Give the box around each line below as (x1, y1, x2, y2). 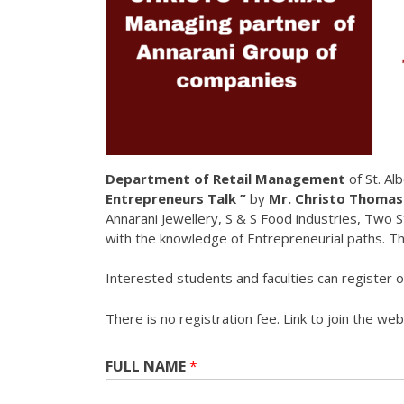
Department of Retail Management (106, 169, 345, 188)
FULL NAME (106, 356, 189, 376)
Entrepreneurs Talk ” (106, 188, 250, 207)
